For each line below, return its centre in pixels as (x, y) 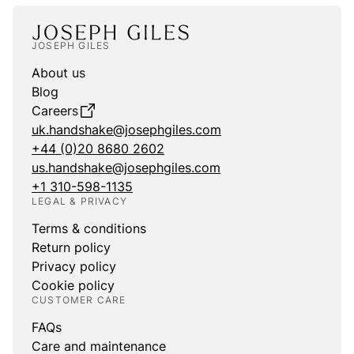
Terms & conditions (89, 228)
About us (58, 73)
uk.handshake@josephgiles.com (126, 130)
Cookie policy (73, 285)
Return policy (71, 247)
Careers (55, 111)
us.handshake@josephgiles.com (126, 168)
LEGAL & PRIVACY (79, 201)
